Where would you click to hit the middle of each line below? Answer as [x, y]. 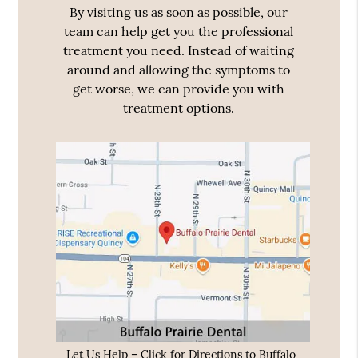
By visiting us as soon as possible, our [179, 12]
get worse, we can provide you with [179, 89]
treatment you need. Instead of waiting [179, 51]
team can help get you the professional [179, 32]
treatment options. [179, 108]
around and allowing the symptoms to [179, 70]
